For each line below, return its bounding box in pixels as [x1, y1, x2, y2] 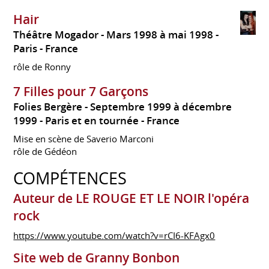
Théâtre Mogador [13, 28, 99, 42]
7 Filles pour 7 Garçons [13, 83, 149, 100]
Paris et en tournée [45, 114, 139, 128]
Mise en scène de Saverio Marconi [13, 132, 154, 145]
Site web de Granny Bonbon [13, 249, 180, 266]
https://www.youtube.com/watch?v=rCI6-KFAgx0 [13, 229, 216, 241]
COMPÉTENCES [13, 168, 127, 190]
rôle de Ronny [13, 60, 71, 73]
